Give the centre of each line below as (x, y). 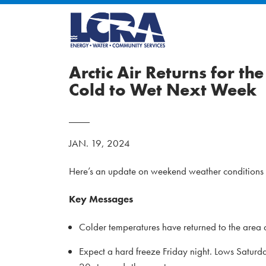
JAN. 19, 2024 (99, 143)
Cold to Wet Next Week (163, 90)
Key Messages (101, 199)
